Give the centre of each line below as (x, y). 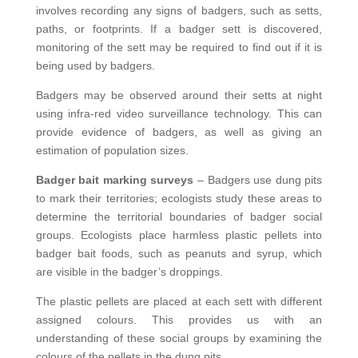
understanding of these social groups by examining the (179, 338)
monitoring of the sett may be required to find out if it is (179, 47)
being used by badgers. (95, 65)
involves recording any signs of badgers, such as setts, (179, 10)
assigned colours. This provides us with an (179, 319)
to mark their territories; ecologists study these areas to (179, 198)
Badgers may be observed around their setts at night (179, 95)
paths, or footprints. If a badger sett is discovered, (179, 28)
